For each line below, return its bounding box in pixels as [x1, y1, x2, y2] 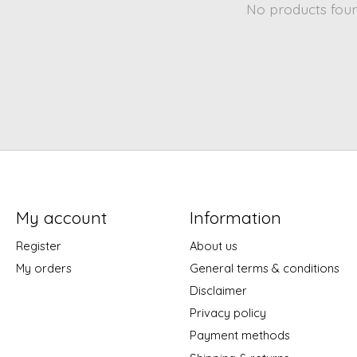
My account [15, 206, 107, 228]
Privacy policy [189, 305, 266, 321]
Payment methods [189, 328, 290, 343]
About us [189, 237, 237, 253]
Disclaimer [189, 283, 247, 299]
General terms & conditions [189, 261, 339, 276]
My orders [15, 261, 72, 276]
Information [189, 206, 281, 228]
